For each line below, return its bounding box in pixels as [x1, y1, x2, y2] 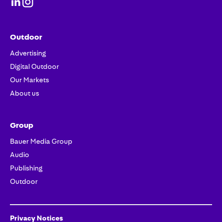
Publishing [10, 164, 43, 172]
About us [10, 89, 39, 97]
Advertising [10, 49, 46, 57]
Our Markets [10, 76, 49, 84]
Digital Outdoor [10, 62, 59, 70]
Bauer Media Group [10, 137, 72, 145]
